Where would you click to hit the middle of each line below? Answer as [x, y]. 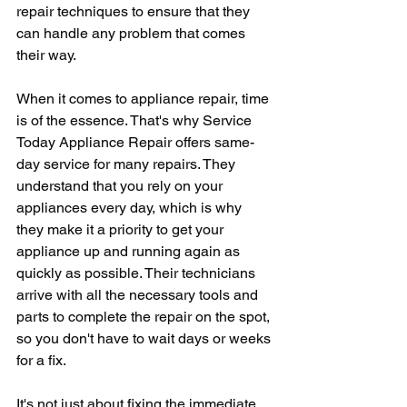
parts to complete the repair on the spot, [145, 317]
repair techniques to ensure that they [135, 11]
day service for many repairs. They [128, 164]
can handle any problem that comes [133, 33]
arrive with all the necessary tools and [139, 295]
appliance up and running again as [130, 251]
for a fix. [41, 360]
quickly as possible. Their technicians [138, 273]
